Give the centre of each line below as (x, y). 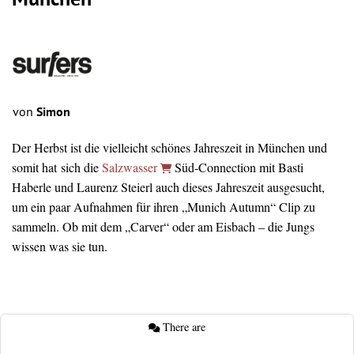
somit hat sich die (57, 167)
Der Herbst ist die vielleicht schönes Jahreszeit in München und (169, 147)
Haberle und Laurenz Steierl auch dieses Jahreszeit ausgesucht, (168, 186)
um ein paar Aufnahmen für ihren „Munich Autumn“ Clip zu (164, 206)
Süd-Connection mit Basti (237, 167)
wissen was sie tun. (60, 246)
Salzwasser (131, 167)
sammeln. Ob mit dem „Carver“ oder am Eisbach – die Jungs (163, 226)
